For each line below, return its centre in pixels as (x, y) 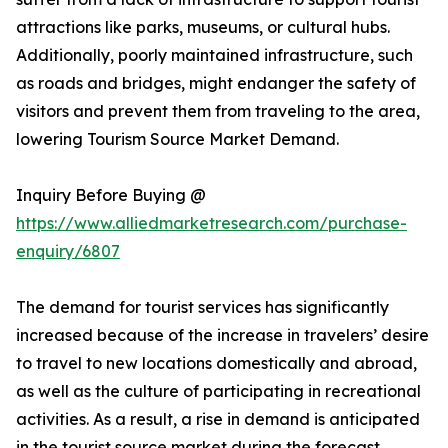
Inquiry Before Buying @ (111, 195)
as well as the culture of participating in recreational (218, 391)
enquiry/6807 (68, 251)
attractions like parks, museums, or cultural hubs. (203, 27)
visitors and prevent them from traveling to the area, (218, 111)
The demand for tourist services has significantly (202, 307)
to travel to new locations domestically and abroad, (216, 363)
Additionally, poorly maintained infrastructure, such (214, 55)
